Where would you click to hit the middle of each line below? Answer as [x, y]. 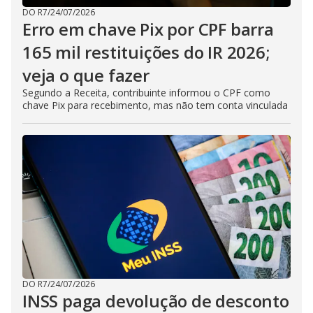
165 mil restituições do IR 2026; [146, 52]
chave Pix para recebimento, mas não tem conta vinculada [155, 105]
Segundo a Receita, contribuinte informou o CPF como [146, 93]
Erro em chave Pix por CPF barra [148, 29]
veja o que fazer [86, 75]
